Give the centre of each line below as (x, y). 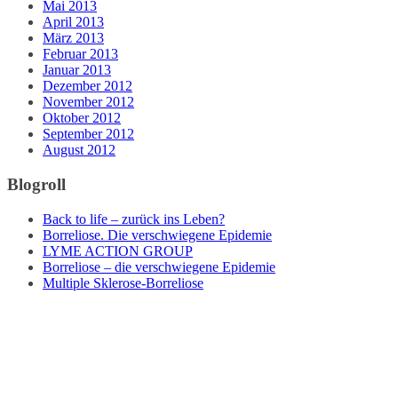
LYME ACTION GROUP (118, 251)
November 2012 (88, 102)
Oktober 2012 (82, 118)
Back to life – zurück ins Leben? (134, 219)
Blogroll (36, 184)
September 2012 (88, 134)
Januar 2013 (77, 70)
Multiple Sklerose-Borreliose (123, 283)
